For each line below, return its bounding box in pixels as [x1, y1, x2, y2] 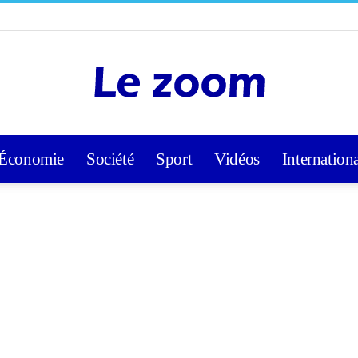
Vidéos [214, 149, 260, 169]
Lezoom [178, 150, 215, 163]
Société [86, 149, 134, 169]
